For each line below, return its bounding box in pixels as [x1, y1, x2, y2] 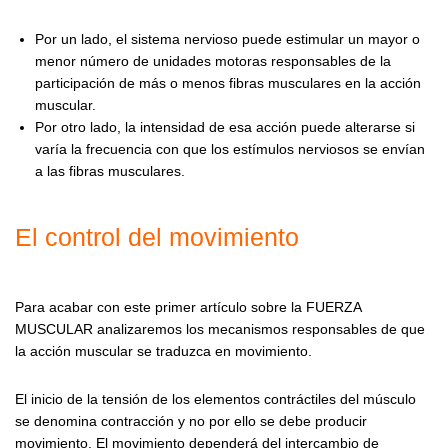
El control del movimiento [15, 223, 299, 252]
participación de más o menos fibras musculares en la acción [35, 75, 421, 92]
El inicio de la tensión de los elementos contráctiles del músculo [15, 390, 416, 407]
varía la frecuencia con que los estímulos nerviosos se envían [35, 141, 425, 158]
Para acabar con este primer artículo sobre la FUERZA [15, 298, 361, 315]
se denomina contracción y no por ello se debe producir [15, 412, 367, 429]
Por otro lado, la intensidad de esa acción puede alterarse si [35, 119, 415, 136]
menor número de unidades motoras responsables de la [35, 53, 391, 70]
